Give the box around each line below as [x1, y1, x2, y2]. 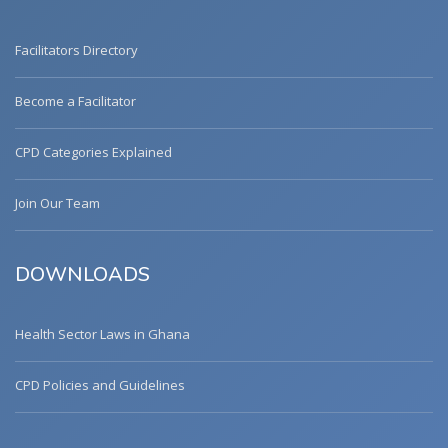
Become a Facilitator [15, 92, 136, 111]
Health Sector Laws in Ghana [15, 325, 190, 344]
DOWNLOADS [15, 261, 150, 289]
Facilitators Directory [15, 41, 138, 60]
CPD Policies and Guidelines [15, 376, 185, 395]
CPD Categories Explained [15, 143, 172, 162]
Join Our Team [15, 194, 100, 213]
